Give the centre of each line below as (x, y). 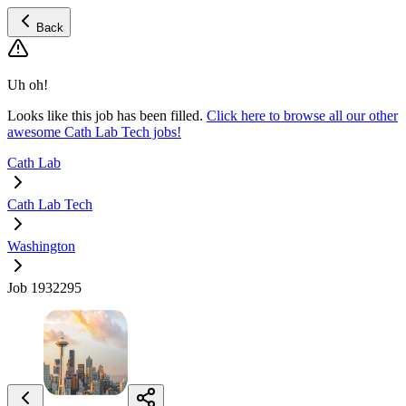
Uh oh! (28, 85)
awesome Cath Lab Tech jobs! (94, 132)
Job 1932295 (44, 288)
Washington (41, 246)
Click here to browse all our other (302, 116)
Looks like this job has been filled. (105, 116)
